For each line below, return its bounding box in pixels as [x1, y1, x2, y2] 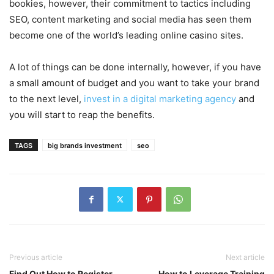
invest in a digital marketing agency [84, 92, 236, 105]
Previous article [9, 252, 62, 262]
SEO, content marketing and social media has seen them [9, 13, 251, 25]
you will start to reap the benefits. [9, 108, 155, 120]
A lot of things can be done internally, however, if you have [9, 61, 261, 73]
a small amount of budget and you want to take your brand [9, 76, 259, 89]
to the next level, [9, 92, 84, 105]
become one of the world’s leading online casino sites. [9, 29, 243, 41]
